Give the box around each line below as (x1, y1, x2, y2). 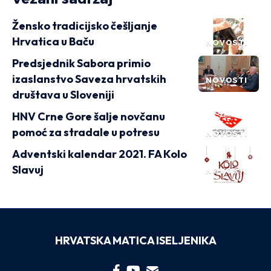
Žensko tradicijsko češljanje (12, 19, 157, 33)
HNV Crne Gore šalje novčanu (12, 109, 165, 123)
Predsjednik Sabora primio (12, 56, 151, 70)
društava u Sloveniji (12, 88, 114, 102)
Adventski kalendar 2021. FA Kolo (12, 147, 187, 161)
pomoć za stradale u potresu (12, 125, 160, 139)
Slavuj (12, 163, 44, 177)
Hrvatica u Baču (12, 34, 94, 48)
